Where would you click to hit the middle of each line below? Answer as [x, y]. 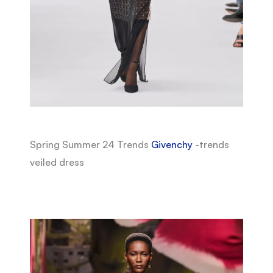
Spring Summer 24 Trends [90, 145]
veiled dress [57, 162]
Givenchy [172, 145]
